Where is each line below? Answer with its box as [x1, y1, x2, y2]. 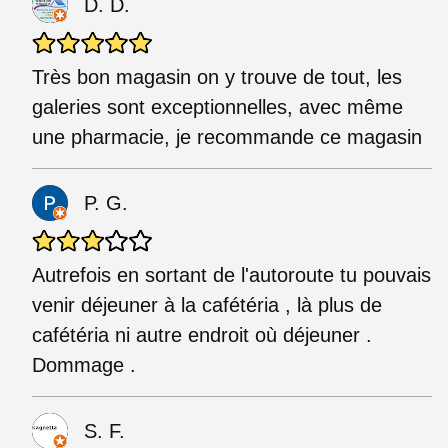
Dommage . [32, 353, 136, 376]
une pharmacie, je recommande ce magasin [32, 125, 422, 148]
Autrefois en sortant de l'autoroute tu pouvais [32, 263, 431, 286]
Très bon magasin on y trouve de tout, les [32, 65, 402, 88]
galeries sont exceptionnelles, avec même [32, 95, 403, 118]
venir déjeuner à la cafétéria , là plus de [32, 293, 382, 316]
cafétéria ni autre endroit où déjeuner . [32, 323, 372, 346]
